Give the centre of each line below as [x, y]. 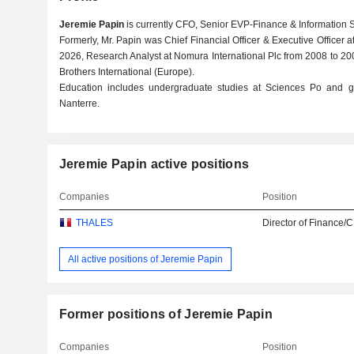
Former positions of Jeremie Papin [166, 314]
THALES [94, 223]
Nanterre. [79, 104]
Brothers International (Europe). [126, 72]
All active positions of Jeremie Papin [145, 259]
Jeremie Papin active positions [154, 164]
